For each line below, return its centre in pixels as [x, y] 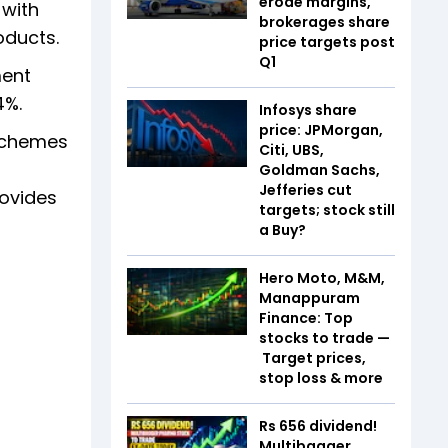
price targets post [327, 41]
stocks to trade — [324, 337]
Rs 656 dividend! [318, 425]
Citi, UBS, [291, 149]
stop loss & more [321, 377]
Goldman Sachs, [319, 169]
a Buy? [282, 229]
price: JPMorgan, [321, 129]
